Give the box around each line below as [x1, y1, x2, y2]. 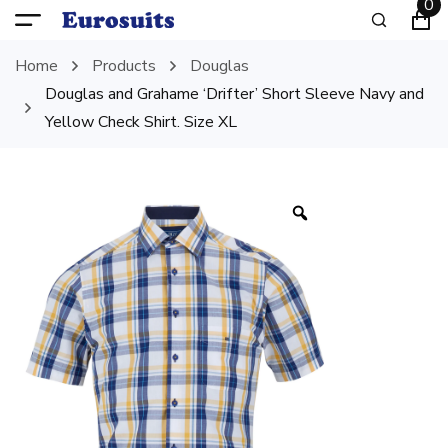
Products [92, 55, 156, 77]
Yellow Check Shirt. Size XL [45, 111, 237, 133]
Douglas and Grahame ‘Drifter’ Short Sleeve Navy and [45, 83, 424, 105]
